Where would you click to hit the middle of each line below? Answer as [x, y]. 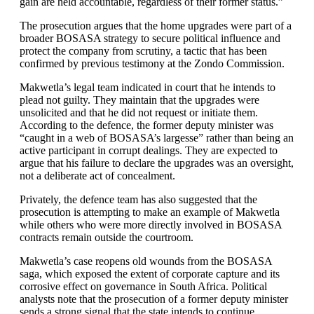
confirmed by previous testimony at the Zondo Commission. [152, 63]
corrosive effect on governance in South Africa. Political [143, 286]
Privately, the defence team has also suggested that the [138, 199]
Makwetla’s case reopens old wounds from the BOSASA [146, 261]
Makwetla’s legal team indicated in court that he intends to [148, 87]
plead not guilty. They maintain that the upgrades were [139, 100]
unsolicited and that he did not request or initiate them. [139, 112]
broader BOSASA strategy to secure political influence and [150, 38]
